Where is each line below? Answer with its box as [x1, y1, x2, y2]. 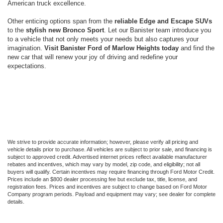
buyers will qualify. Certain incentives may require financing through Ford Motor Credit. [7, 168, 215, 175]
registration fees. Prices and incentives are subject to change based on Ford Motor [7, 183, 207, 190]
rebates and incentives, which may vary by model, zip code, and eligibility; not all [7, 161, 200, 167]
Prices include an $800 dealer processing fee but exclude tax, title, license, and [7, 176, 197, 182]
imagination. [7, 44, 44, 52]
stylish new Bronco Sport [26, 26, 104, 34]
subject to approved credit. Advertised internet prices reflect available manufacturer [7, 153, 207, 160]
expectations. [7, 62, 46, 70]
